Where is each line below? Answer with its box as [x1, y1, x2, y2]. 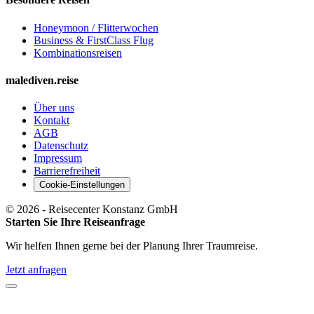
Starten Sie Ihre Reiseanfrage [6, 216, 145, 228]
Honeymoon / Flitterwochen [34, 21, 158, 34]
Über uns [34, 102, 74, 114]
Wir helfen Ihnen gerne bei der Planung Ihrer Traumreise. [6, 240, 258, 252]
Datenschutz [34, 139, 88, 152]
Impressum [34, 152, 82, 165]
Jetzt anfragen [6, 264, 67, 276]
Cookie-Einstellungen [39, 179, 125, 191]
